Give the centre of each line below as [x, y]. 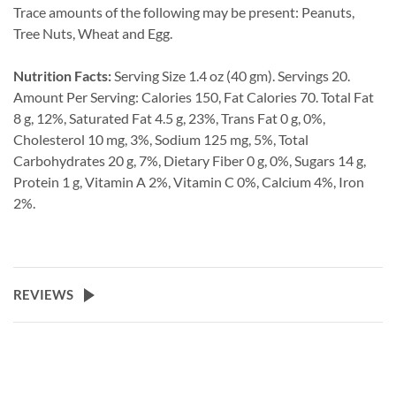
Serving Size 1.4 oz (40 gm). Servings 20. [231, 76]
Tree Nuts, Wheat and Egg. [93, 34]
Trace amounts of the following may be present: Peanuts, [184, 12]
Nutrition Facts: [62, 76]
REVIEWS [43, 295]
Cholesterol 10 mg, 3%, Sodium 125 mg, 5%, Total [161, 140]
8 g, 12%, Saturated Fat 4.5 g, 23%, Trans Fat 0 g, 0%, [169, 118]
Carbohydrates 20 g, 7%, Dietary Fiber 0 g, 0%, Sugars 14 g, [190, 161]
